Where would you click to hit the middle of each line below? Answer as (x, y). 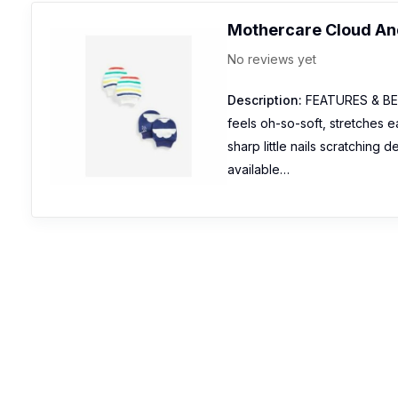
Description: (265, 100)
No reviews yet (272, 59)
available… (259, 169)
